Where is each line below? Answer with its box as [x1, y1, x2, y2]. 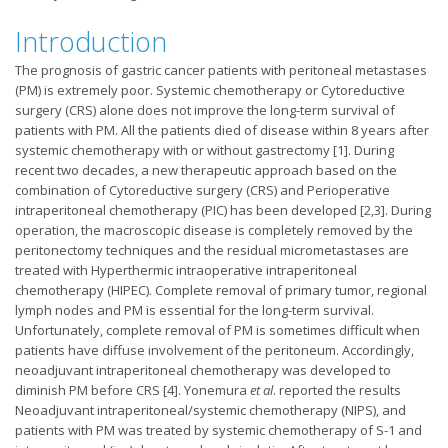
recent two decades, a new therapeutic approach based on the [15, 160, 397, 179]
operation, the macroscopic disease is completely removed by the [15, 220, 413, 239]
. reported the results [273, 380, 401, 399]
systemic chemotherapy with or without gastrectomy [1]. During [15, 140, 394, 159]
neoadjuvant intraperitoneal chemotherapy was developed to [15, 360, 391, 379]
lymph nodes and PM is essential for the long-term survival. [15, 300, 374, 319]
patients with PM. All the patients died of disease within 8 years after [15, 120, 429, 139]
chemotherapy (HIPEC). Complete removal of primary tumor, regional [15, 280, 427, 299]
